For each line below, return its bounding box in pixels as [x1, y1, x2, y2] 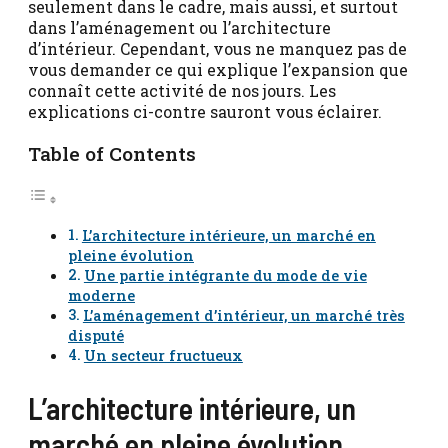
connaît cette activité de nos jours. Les [28, 80, 336, 101]
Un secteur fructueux [83, 346, 243, 366]
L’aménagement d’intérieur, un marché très [82, 306, 405, 326]
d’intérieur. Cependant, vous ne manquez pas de [28, 38, 407, 59]
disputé [68, 326, 124, 346]
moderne [68, 286, 135, 306]
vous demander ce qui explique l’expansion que [28, 59, 408, 80]
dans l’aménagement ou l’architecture [28, 17, 331, 38]
